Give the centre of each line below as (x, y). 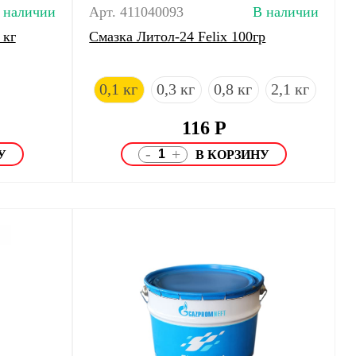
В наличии (285, 12)
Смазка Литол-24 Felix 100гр (178, 37)
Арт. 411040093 (137, 12)
